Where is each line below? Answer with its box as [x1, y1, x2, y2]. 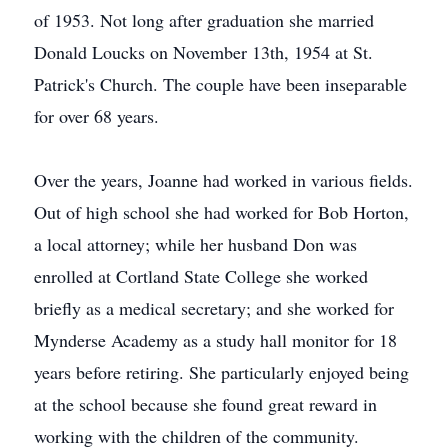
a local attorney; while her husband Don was [34, 232, 357, 256]
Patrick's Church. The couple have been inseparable [34, 72, 407, 96]
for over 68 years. [34, 104, 159, 128]
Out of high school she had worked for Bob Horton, [34, 200, 409, 224]
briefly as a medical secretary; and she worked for [34, 296, 394, 320]
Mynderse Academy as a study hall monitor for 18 [34, 328, 397, 352]
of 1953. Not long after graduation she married [34, 8, 374, 32]
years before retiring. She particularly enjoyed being [34, 360, 409, 384]
